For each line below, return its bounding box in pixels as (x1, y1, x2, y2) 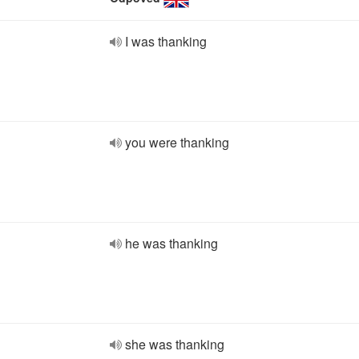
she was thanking (125, 335, 224, 353)
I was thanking (125, 32, 207, 50)
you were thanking (125, 133, 229, 151)
